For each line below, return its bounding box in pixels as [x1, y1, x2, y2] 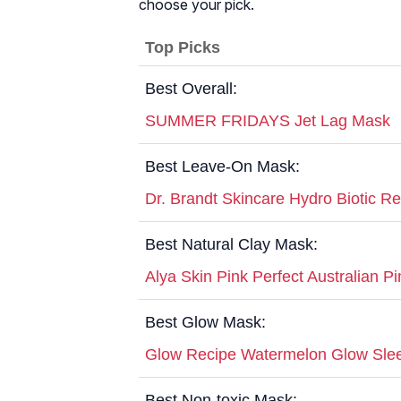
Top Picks [145, 38, 220, 56]
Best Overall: [145, 79, 237, 98]
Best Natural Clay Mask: [145, 235, 318, 253]
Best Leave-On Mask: [145, 157, 300, 175]
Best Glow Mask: [145, 312, 266, 331]
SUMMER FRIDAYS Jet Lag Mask [145, 111, 390, 130]
